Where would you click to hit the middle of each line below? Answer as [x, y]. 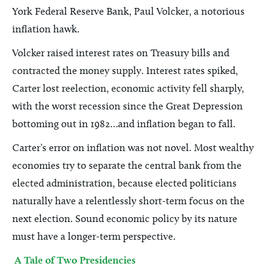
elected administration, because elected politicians [124, 183]
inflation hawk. [46, 29]
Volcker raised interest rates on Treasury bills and [121, 53]
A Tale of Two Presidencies [75, 260]
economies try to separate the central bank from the [127, 165]
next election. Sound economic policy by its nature [125, 218]
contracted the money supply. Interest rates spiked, [125, 70]
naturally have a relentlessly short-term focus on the [128, 201]
